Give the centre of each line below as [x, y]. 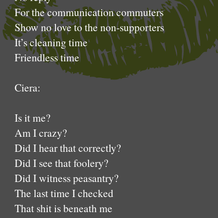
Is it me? [33, 118]
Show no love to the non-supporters [89, 27]
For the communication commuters [89, 12]
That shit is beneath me [64, 208]
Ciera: [27, 87]
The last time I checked [64, 193]
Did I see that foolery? [62, 163]
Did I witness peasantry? [67, 178]
